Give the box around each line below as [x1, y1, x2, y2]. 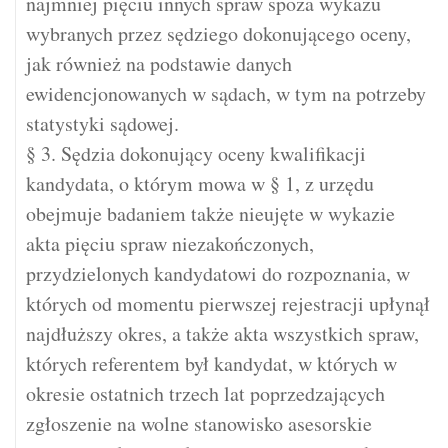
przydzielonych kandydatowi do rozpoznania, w [26, 260, 410, 288]
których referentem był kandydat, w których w [26, 350, 397, 378]
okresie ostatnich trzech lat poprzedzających [26, 380, 385, 408]
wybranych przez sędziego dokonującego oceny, [26, 20, 411, 48]
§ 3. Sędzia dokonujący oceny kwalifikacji [26, 140, 366, 168]
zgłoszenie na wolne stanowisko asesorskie [26, 410, 372, 438]
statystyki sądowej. [26, 110, 179, 138]
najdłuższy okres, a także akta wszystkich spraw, [26, 320, 419, 348]
